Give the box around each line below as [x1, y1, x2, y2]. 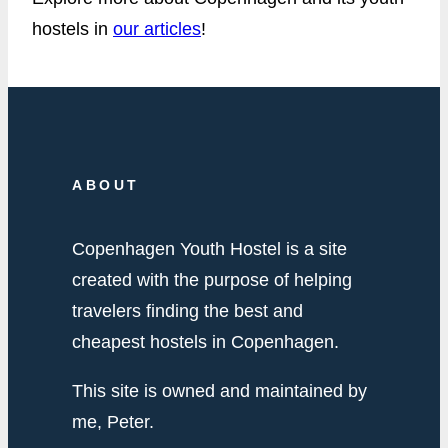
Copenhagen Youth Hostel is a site [72, 239, 347, 260]
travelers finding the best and [72, 301, 303, 322]
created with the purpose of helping [72, 270, 352, 291]
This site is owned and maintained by [72, 381, 367, 402]
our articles [113, 18, 201, 39]
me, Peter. [72, 412, 154, 433]
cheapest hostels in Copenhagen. [72, 332, 339, 353]
